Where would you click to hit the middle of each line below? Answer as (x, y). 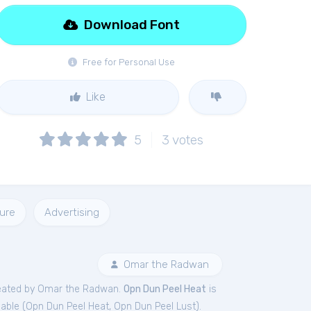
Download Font (130, 25)
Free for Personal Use (128, 62)
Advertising (72, 212)
